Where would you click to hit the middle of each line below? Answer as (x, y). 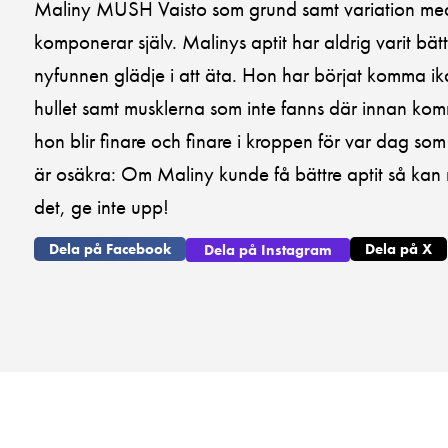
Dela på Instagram (268, 250)
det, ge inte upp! (101, 206)
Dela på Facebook (110, 249)
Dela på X (398, 249)
